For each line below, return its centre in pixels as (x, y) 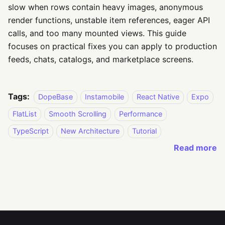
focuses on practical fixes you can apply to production (113, 46)
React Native (158, 97)
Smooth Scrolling (78, 114)
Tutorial (144, 131)
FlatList (25, 114)
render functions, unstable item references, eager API (109, 20)
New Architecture (90, 131)
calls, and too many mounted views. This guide (97, 33)
